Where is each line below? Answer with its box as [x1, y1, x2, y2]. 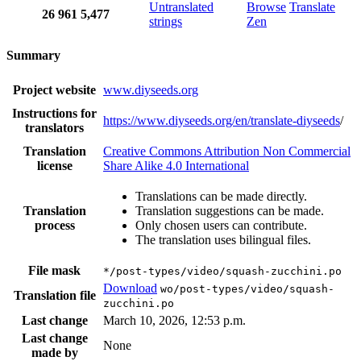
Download [103, 280, 157, 295]
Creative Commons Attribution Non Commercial [103, 143, 351, 158]
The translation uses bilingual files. [135, 232, 311, 247]
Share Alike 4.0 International [103, 158, 249, 172]
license [36, 158, 73, 172]
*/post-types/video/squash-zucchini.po [103, 264, 342, 277]
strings [149, 15, 182, 29]
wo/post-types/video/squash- [160, 282, 334, 295]
